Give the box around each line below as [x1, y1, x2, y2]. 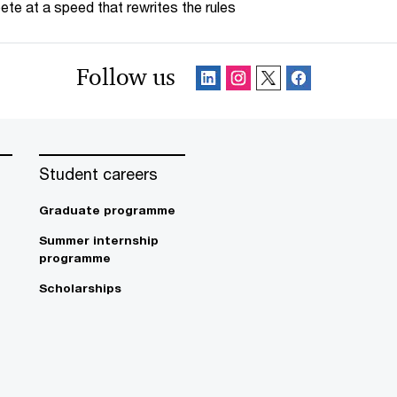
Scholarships [39, 281, 121, 295]
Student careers [39, 164, 158, 183]
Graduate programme [39, 203, 175, 217]
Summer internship [39, 233, 159, 247]
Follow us [76, 63, 175, 91]
